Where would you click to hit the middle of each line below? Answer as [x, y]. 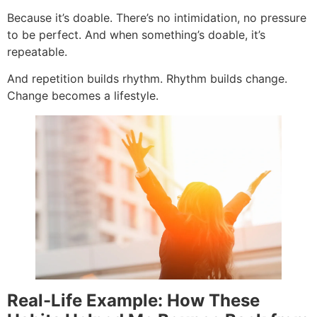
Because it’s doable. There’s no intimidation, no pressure [157, 17]
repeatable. [37, 51]
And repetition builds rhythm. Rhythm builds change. [147, 79]
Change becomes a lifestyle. [83, 96]
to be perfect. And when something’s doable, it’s [136, 34]
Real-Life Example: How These [133, 301]
